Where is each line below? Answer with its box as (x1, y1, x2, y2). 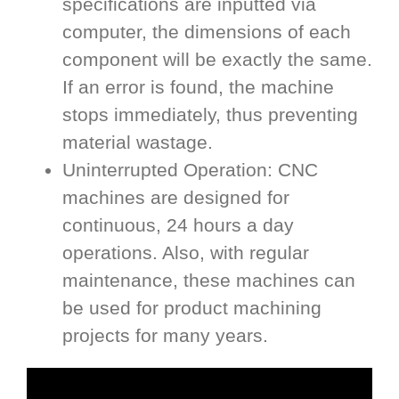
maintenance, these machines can (62, 269, 355, 290)
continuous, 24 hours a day (62, 214, 294, 235)
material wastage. (62, 131, 213, 152)
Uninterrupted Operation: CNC (62, 159, 318, 180)
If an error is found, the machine (62, 76, 334, 97)
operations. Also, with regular (62, 241, 309, 263)
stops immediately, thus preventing (62, 103, 358, 125)
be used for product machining (62, 297, 322, 318)
